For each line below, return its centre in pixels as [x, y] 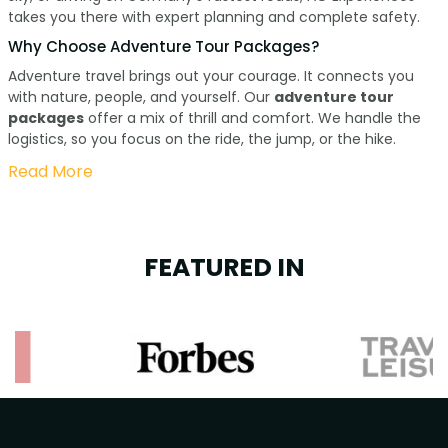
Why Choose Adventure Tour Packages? [163, 47]
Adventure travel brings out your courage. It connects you [210, 76]
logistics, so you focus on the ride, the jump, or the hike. [201, 139]
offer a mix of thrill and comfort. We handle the [252, 118]
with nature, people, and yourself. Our [140, 97]
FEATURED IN [224, 268]
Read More [50, 172]
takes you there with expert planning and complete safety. [213, 17]
